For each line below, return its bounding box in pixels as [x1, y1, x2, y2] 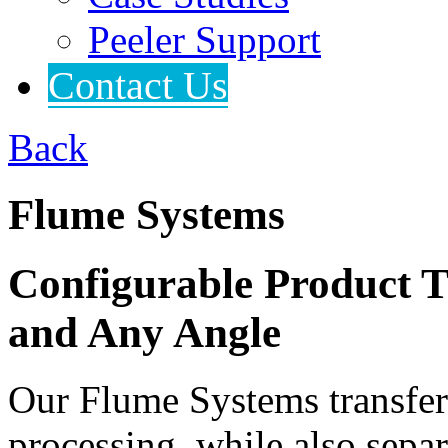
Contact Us [48, 63, 228, 109]
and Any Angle [8, 309, 281, 357]
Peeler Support [88, 18, 321, 62]
